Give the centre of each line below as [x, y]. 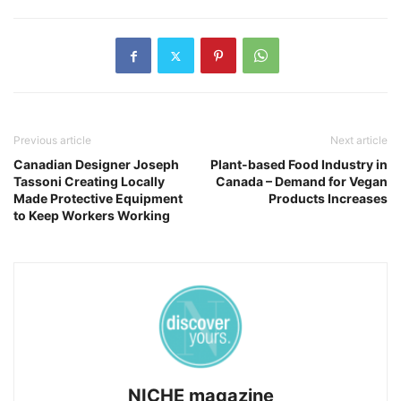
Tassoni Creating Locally [89, 182]
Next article [359, 141]
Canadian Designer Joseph [96, 165]
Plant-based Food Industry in [299, 165]
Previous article [52, 141]
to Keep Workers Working [92, 216]
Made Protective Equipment [98, 199]
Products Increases [328, 199]
